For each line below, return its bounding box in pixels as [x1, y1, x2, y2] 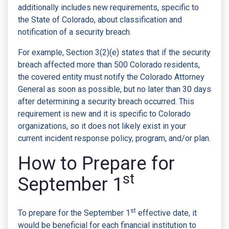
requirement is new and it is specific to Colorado [18, 108, 191, 119]
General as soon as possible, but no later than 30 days [18, 84, 211, 94]
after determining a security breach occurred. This [18, 96, 194, 106]
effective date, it [136, 208, 197, 218]
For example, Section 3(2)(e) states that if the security [18, 47, 211, 57]
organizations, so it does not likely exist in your [18, 121, 186, 131]
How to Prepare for [18, 152, 175, 174]
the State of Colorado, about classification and [18, 14, 182, 25]
